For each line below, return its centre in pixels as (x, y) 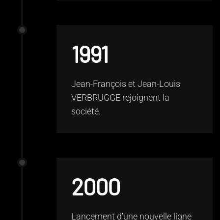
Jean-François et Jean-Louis (126, 84)
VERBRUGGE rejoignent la (120, 97)
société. (86, 111)
